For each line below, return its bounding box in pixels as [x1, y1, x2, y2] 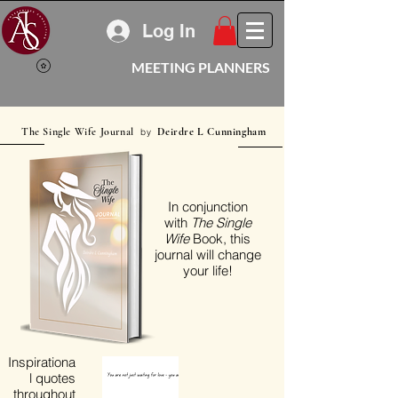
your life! [182, 262, 233, 280]
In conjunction [167, 198, 248, 216]
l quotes [29, 370, 76, 387]
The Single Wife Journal [21, 125, 140, 139]
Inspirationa [8, 354, 76, 371]
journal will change [154, 246, 261, 264]
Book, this [189, 230, 251, 248]
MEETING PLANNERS [131, 59, 270, 76]
